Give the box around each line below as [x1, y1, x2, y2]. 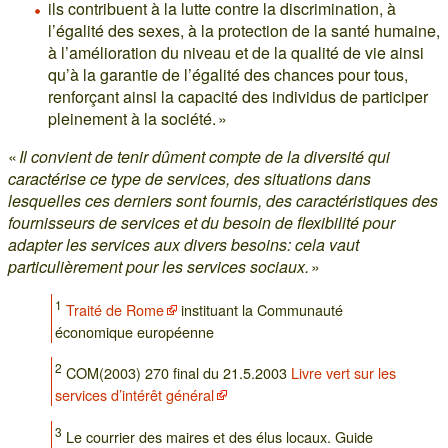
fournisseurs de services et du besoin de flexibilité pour [8, 211, 395, 235]
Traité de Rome [66, 299, 165, 321]
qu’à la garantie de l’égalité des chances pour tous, [48, 63, 408, 87]
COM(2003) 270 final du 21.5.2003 [62, 362, 292, 384]
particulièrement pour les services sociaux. [8, 255, 309, 279]
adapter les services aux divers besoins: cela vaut [8, 233, 359, 257]
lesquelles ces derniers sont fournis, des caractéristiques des [8, 189, 438, 213]
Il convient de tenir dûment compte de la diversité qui [19, 145, 390, 169]
